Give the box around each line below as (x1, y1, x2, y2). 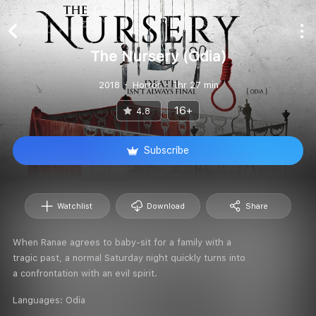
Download (146, 201, 185, 211)
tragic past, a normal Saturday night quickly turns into (13, 252, 245, 263)
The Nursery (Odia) (90, 47, 226, 65)
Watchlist (57, 201, 93, 211)
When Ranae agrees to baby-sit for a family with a (13, 236, 231, 248)
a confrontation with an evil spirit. (13, 267, 157, 279)
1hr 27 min (174, 79, 219, 90)
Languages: (13, 294, 66, 305)
